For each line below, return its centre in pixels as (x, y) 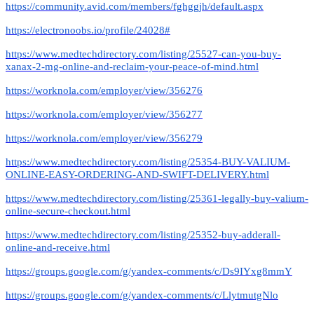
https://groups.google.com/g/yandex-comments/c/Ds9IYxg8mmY (149, 271)
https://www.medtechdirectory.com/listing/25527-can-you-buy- (143, 54)
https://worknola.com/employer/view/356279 (104, 138)
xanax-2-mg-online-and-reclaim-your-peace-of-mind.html (132, 66)
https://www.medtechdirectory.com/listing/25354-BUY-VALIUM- (148, 162)
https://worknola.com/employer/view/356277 (104, 114)
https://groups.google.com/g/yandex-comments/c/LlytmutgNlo (142, 295)
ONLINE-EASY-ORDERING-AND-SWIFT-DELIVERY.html (137, 174)
